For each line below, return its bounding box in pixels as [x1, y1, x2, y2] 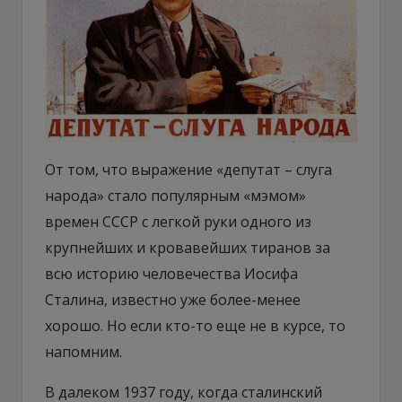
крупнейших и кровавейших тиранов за [45, 237, 330, 258]
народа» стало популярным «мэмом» [45, 185, 306, 205]
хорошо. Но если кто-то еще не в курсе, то [45, 315, 345, 336]
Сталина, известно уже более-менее [45, 289, 301, 310]
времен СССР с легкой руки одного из [45, 211, 311, 232]
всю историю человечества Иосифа [45, 263, 298, 284]
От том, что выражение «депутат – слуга [45, 159, 332, 179]
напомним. [45, 341, 122, 362]
